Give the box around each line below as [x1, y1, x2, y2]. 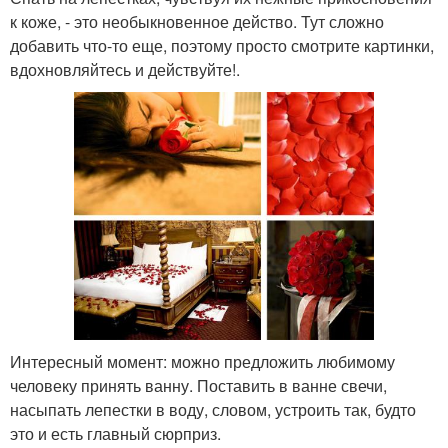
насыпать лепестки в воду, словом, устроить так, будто [10, 397, 416, 421]
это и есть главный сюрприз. [10, 421, 221, 445]
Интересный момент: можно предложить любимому [10, 349, 395, 373]
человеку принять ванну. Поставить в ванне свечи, [10, 373, 387, 397]
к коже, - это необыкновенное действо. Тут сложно [10, 10, 384, 34]
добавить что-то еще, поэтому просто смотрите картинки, [10, 34, 434, 58]
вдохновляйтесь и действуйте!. [10, 58, 240, 82]
